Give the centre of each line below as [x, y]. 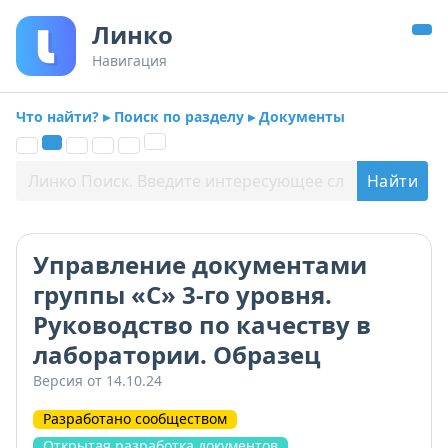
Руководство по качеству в [202, 324]
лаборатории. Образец [177, 354]
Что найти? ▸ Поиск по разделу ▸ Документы [180, 116]
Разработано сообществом [135, 418]
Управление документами [200, 264]
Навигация [129, 60]
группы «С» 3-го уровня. [182, 294]
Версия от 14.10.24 [97, 380]
